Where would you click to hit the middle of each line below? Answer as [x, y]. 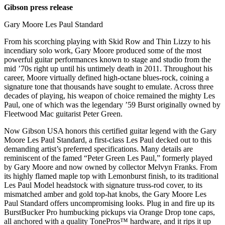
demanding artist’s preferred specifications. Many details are [98, 149]
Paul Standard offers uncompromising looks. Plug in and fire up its [109, 203]
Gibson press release [38, 8]
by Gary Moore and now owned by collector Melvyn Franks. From [110, 167]
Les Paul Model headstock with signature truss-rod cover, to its [103, 185]
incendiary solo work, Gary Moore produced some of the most [103, 51]
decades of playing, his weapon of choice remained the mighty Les [109, 96]
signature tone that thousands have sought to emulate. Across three [109, 87]
